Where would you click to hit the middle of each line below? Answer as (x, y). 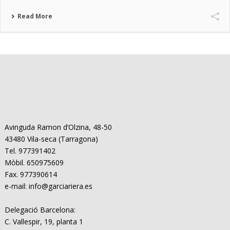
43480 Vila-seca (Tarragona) (51, 139)
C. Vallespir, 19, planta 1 (44, 221)
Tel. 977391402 (30, 150)
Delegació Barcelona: (40, 209)
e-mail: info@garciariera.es (48, 186)
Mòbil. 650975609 (34, 162)
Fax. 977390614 (31, 174)
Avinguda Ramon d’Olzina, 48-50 (58, 127)
